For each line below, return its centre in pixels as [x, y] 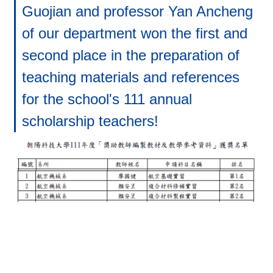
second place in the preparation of [130, 55]
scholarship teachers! [90, 121]
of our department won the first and [134, 34]
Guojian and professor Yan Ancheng [137, 12]
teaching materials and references [130, 77]
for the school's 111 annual [107, 99]
